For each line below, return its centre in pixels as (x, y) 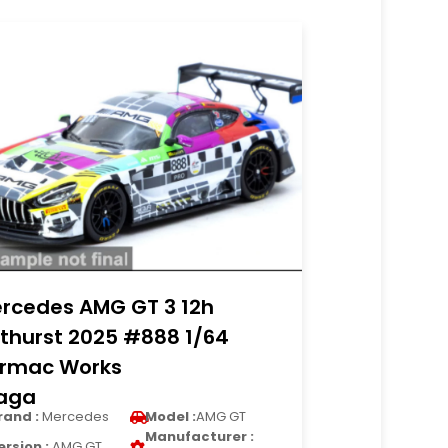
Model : (171, 416)
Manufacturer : (200, 436)
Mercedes (74, 416)
